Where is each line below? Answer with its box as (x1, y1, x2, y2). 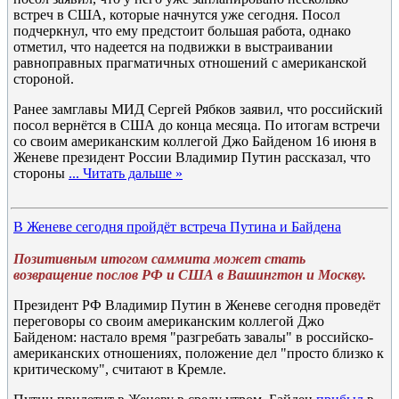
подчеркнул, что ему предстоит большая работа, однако (13, 23, 351, 38)
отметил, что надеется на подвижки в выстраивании (13, 39, 333, 54)
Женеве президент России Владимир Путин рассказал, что (13, 150, 370, 165)
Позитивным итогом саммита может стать (13, 251, 305, 266)
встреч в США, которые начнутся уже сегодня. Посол (13, 7, 340, 22)
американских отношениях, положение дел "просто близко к (13, 346, 384, 361)
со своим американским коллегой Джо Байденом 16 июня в (13, 134, 377, 149)
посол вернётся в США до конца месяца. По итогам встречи (13, 118, 380, 133)
